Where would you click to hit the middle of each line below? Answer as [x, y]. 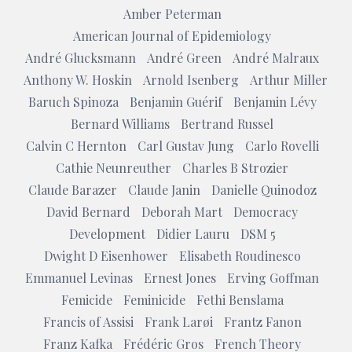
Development [107, 233]
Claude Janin [164, 189]
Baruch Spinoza [73, 101]
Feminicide [154, 299]
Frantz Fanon [262, 321]
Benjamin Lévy [275, 101]
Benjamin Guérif [176, 101]
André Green [184, 57]
